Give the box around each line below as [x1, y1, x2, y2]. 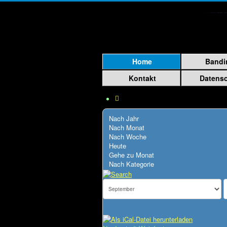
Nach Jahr [109, 113, 139, 123]
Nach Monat [109, 123, 144, 132]
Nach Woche [109, 132, 146, 141]
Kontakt [128, 73, 156, 83]
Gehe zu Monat [109, 150, 154, 160]
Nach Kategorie [109, 159, 154, 169]
